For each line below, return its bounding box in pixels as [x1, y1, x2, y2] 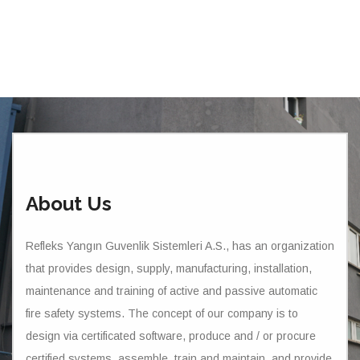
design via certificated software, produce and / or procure [26, 329, 316, 342]
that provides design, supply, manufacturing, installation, [26, 262, 312, 275]
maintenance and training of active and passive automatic [26, 284, 317, 297]
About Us [26, 192, 112, 215]
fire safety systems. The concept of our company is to [26, 307, 298, 320]
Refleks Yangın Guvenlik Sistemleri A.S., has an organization [26, 239, 334, 252]
